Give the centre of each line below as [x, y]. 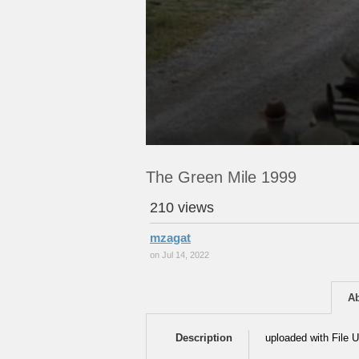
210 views [182, 208]
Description [204, 338]
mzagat [170, 238]
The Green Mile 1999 [221, 177]
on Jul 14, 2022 [179, 255]
